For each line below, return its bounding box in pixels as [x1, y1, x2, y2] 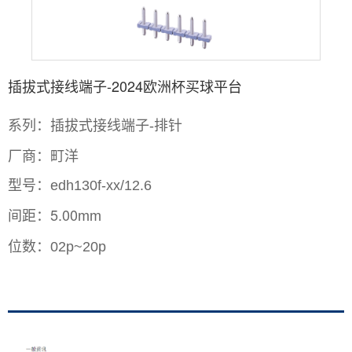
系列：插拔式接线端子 [8, 114, 149, 134]
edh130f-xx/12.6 [50, 178, 152, 193]
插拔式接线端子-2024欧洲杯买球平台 [8, 75, 242, 96]
